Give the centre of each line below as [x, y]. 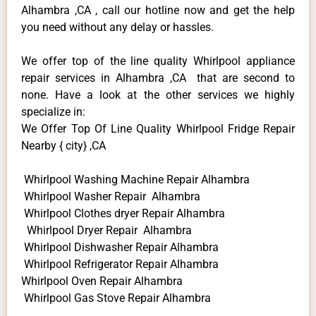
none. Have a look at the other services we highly [158, 95]
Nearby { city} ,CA [63, 145]
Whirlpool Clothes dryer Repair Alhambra [123, 213]
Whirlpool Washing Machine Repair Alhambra [135, 179]
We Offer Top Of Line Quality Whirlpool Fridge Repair [158, 128]
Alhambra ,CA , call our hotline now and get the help [158, 10]
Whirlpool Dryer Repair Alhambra [107, 230]
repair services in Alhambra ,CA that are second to [158, 78]
